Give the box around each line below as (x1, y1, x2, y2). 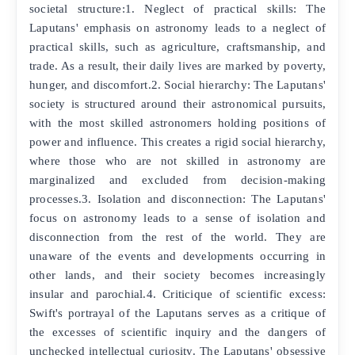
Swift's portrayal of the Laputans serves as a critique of (29, 306, 326, 320)
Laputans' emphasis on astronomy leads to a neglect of (29, 21, 326, 35)
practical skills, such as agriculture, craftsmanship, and (29, 40, 326, 54)
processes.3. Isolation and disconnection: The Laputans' (29, 192, 326, 206)
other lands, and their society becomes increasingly (29, 268, 326, 282)
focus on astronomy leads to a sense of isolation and (29, 211, 326, 225)
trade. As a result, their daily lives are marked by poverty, (29, 59, 326, 73)
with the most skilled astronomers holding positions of (29, 116, 326, 130)
